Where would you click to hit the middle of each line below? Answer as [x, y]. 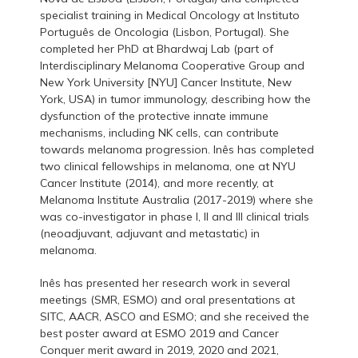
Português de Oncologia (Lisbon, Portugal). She [164, 32]
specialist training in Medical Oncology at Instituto [169, 16]
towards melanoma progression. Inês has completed [177, 150]
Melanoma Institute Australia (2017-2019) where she [176, 200]
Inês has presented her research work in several [165, 283]
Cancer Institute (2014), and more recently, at [156, 183]
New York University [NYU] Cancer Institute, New [165, 83]
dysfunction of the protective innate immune [154, 116]
